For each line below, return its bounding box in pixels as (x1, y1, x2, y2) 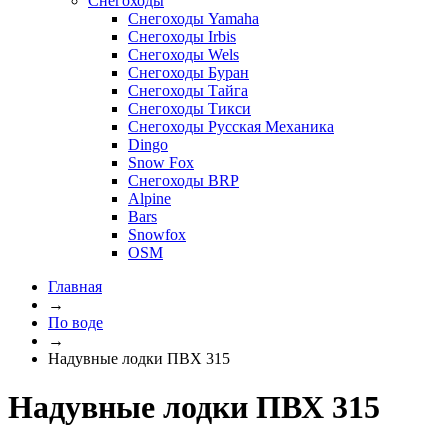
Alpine (128, 189, 171, 207)
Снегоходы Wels (128, 45, 239, 63)
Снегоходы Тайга (128, 81, 248, 99)
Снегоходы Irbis (128, 27, 236, 45)
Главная (48, 277, 102, 295)
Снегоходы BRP (128, 171, 239, 189)
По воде (48, 313, 103, 331)
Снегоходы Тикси (128, 99, 251, 117)
